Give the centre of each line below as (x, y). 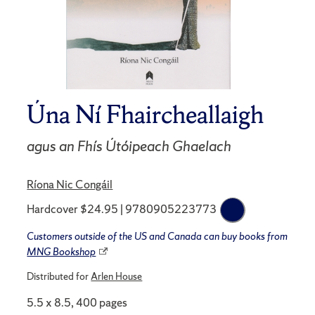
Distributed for (59, 277)
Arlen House (117, 277)
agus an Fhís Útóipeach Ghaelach (129, 146)
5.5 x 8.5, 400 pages (77, 303)
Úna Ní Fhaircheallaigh (146, 114)
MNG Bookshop (62, 252)
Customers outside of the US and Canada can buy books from (157, 237)
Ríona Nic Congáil (70, 185)
